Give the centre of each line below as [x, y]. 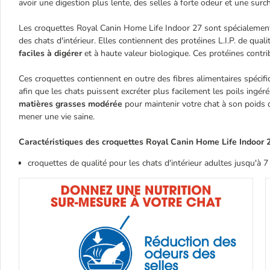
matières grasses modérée [71, 104]
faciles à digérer [50, 53]
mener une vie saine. [57, 117]
